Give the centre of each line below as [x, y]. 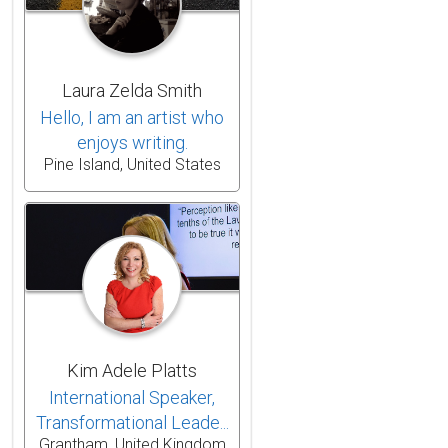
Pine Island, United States [132, 164]
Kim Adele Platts [132, 370]
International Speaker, [132, 397]
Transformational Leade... [132, 422]
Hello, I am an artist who [132, 117]
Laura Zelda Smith [132, 90]
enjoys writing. [132, 142]
